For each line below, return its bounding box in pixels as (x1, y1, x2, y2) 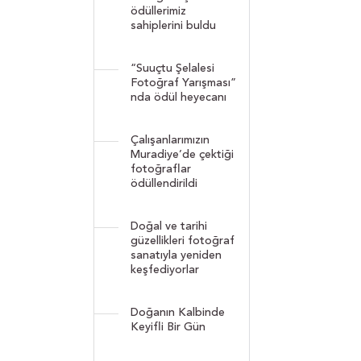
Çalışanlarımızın (131, 134, 210, 146)
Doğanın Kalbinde (131, 306, 225, 318)
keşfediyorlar (131, 263, 199, 276)
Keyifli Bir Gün (131, 321, 205, 333)
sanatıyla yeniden (131, 249, 222, 261)
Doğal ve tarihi (131, 220, 207, 232)
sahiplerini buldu (131, 19, 216, 31)
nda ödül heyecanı (131, 91, 226, 103)
